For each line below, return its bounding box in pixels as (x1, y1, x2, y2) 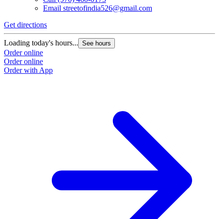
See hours (82, 39, 111, 47)
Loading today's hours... (4, 38, 78, 47)
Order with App (4, 66, 53, 74)
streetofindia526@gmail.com (63, 3, 152, 12)
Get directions (4, 20, 47, 29)
